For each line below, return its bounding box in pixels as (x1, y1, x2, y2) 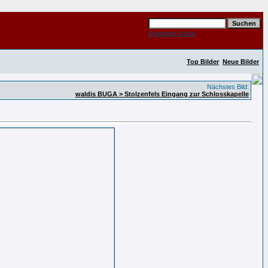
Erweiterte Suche (148, 30, 196, 36)
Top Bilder (187, 58, 219, 65)
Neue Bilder (223, 58, 259, 65)
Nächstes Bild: (205, 83, 249, 90)
